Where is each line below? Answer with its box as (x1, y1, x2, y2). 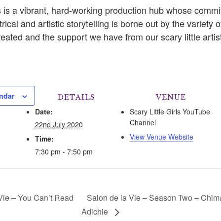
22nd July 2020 (35, 119, 83, 130)
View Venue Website (129, 132, 193, 142)
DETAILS (57, 93, 95, 102)
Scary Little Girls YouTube (129, 107, 210, 117)
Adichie (81, 205, 110, 217)
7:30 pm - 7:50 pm (35, 147, 93, 157)
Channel (129, 117, 156, 128)
